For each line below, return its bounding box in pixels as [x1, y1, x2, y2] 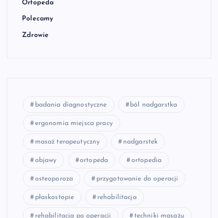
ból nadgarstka [130, 101, 178, 109]
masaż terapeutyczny [35, 138, 100, 145]
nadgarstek [123, 138, 158, 145]
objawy [35, 156, 57, 164]
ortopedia [131, 156, 162, 164]
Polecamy [22, 15, 54, 23]
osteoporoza [35, 175, 73, 182]
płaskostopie [35, 193, 74, 201]
